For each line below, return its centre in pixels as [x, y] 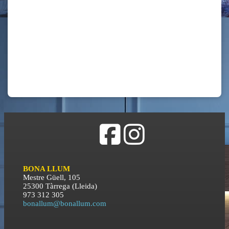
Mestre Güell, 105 [51, 177]
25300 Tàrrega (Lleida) [60, 186]
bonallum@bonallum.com [64, 203]
